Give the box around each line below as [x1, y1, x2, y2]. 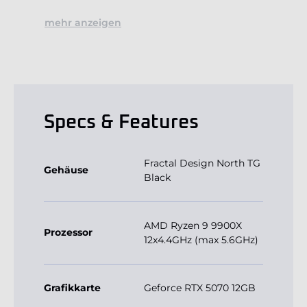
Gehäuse [44, 164, 88, 177]
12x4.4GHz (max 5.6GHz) [144, 234, 258, 247]
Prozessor [44, 226, 93, 239]
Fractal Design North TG [144, 157, 260, 170]
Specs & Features [44, 113, 199, 133]
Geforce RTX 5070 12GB [144, 282, 256, 295]
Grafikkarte [44, 282, 101, 295]
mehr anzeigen [45, 16, 121, 29]
